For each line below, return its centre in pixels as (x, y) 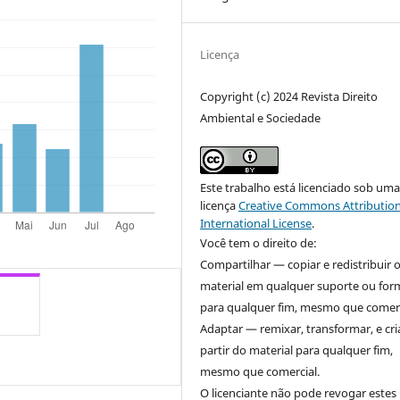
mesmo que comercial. (260, 372)
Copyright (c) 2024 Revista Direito (289, 97)
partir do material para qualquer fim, (297, 350)
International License (256, 224)
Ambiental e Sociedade (261, 118)
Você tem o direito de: (259, 243)
